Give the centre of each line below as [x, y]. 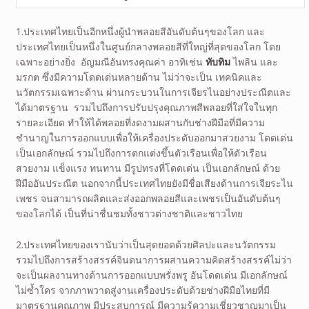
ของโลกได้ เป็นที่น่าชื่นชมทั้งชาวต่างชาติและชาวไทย [129, 213]
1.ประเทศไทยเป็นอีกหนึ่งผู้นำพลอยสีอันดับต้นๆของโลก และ [140, 31]
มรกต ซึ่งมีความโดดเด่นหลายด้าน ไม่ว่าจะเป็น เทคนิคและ [139, 77]
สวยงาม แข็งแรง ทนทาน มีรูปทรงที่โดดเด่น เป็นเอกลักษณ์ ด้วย [148, 168]
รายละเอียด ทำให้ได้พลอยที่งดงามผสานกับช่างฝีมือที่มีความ [140, 122]
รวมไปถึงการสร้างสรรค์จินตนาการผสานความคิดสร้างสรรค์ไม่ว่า [153, 259]
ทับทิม [219, 61]
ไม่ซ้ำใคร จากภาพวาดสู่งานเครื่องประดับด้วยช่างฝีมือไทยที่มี [142, 290]
